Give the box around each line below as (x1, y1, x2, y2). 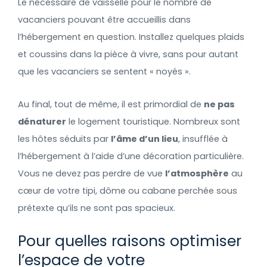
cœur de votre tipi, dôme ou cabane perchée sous (18, 184, 237, 197)
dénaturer (18, 115, 66, 128)
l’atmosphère (165, 167, 229, 179)
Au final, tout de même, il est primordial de (18, 98, 204, 110)
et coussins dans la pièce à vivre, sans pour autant (18, 48, 238, 61)
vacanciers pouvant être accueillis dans (18, 14, 191, 26)
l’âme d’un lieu (111, 132, 178, 145)
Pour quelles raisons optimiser (18, 231, 241, 252)
